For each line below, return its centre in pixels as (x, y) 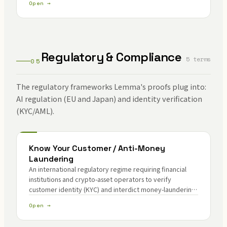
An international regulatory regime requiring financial (108, 169)
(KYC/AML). (35, 111)
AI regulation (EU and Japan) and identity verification (109, 99)
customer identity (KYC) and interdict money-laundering (112, 189)
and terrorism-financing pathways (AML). (88, 199)
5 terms (198, 59)
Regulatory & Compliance (111, 57)
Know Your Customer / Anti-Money (97, 148)
